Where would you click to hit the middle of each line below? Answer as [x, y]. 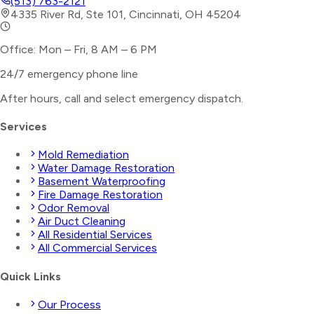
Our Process [69, 304]
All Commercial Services [97, 248]
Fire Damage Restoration [100, 195]
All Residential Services [95, 235]
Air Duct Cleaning [82, 221]
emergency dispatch [190, 98]
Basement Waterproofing [102, 182]
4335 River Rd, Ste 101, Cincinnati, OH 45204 [126, 14]
